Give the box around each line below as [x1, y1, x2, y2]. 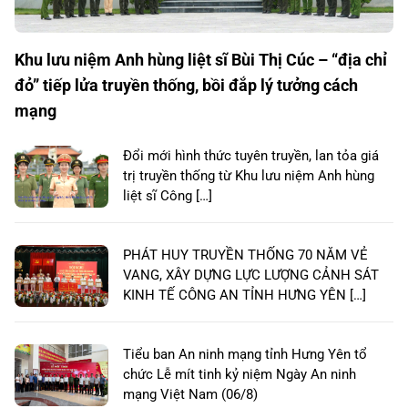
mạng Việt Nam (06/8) [123, 385, 258, 403]
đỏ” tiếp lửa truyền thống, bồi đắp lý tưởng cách [15, 75, 358, 95]
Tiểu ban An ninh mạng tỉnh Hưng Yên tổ [123, 345, 367, 362]
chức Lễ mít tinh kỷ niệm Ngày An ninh [123, 365, 356, 382]
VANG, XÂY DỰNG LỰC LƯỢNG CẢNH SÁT [123, 266, 379, 283]
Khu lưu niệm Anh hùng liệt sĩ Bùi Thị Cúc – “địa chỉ [15, 49, 387, 69]
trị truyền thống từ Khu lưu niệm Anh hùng [123, 167, 374, 184]
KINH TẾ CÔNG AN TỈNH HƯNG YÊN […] [123, 286, 366, 303]
